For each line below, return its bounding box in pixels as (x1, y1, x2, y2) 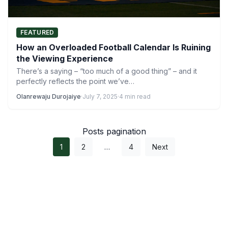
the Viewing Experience (16, 53, 113, 64)
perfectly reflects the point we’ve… (16, 77, 134, 85)
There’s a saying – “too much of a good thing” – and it (16, 67, 197, 75)
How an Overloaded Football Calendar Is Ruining (16, 42, 211, 52)
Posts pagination (82, 126, 146, 136)
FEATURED (20, 28, 54, 36)
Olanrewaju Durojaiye (16, 93, 81, 100)
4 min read (119, 93, 151, 100)
